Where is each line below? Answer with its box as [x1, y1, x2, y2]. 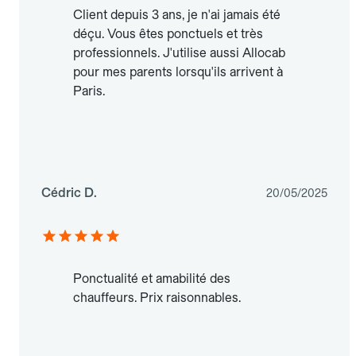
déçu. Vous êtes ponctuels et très [73, 26, 263, 42]
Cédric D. [41, 185, 97, 201]
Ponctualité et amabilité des [73, 271, 230, 287]
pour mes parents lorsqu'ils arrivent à [73, 64, 283, 80]
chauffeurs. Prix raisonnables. [73, 290, 241, 306]
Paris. [73, 83, 105, 99]
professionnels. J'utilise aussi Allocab [73, 45, 285, 61]
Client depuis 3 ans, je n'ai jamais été [73, 7, 281, 23]
